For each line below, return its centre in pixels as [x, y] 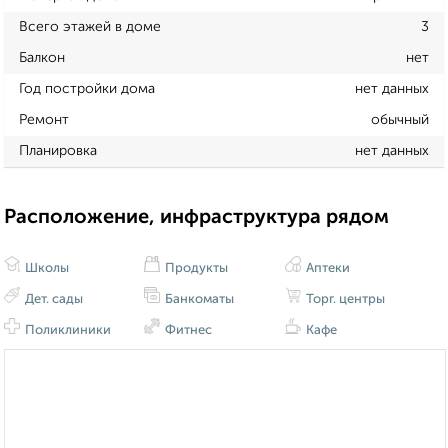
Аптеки [326, 269]
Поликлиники [66, 331]
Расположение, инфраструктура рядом [196, 217]
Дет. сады [52, 300]
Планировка [58, 150]
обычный [400, 119]
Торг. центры [343, 300]
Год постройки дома [87, 88]
